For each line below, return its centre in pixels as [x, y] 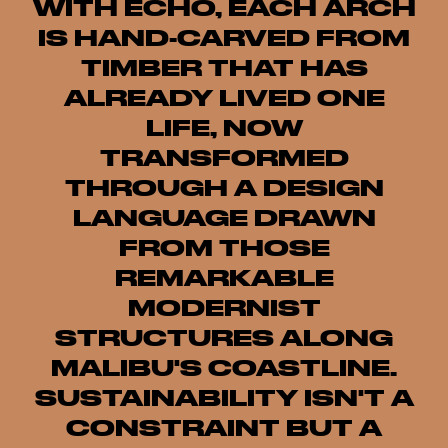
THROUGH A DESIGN [224, 188]
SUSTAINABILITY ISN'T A [224, 398]
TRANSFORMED [224, 158]
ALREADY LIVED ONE [224, 98]
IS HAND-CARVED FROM [224, 38]
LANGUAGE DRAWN [224, 218]
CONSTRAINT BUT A [224, 428]
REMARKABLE [224, 278]
